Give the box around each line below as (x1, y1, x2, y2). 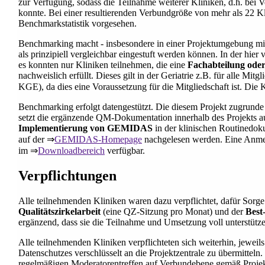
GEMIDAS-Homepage (54, 134, 142, 144)
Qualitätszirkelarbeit (18, 206, 101, 216)
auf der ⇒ (18, 134, 54, 144)
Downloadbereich (38, 145, 105, 156)
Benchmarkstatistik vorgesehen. (18, 18, 137, 28)
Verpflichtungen (18, 167, 117, 183)
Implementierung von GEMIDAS (18, 122, 153, 133)
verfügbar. (105, 145, 145, 156)
